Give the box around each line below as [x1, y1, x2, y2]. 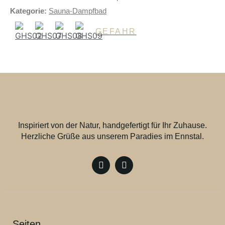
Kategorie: [10, 7, 47, 16]
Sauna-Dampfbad [49, 7, 106, 16]
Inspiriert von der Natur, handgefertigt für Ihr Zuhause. [18, 121, 207, 130]
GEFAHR [95, 27, 137, 36]
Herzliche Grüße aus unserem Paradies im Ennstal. [21, 132, 204, 141]
